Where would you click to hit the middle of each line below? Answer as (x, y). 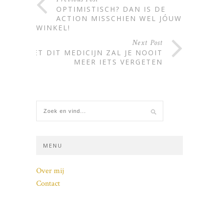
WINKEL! (53, 27)
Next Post (147, 43)
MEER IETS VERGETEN (118, 62)
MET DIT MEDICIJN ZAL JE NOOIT (94, 52)
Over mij (50, 171)
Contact (48, 183)
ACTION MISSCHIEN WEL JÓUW (119, 18)
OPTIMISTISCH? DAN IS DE (111, 9)
